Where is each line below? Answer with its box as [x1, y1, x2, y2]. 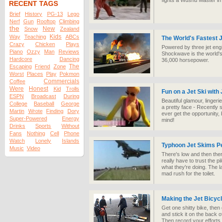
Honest [29, 85, 49, 92]
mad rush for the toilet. [162, 170, 215, 176]
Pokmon [59, 71, 79, 77]
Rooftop [37, 18, 56, 24]
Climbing [59, 18, 80, 24]
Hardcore [9, 56, 32, 62]
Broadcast [31, 93, 56, 99]
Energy [62, 115, 79, 121]
